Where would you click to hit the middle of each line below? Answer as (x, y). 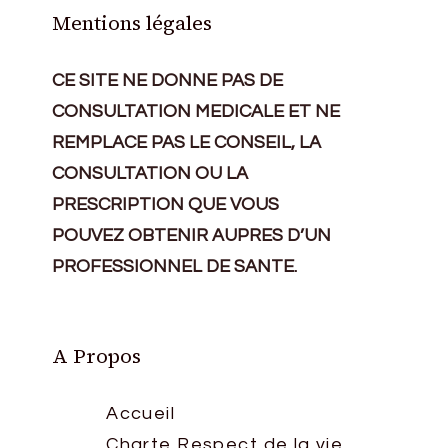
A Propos (97, 356)
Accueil (141, 413)
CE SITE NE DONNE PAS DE (168, 80)
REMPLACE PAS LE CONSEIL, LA (187, 142)
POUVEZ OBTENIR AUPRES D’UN (192, 235)
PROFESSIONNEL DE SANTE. (175, 266)
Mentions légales (132, 23)
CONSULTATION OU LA (150, 173)
